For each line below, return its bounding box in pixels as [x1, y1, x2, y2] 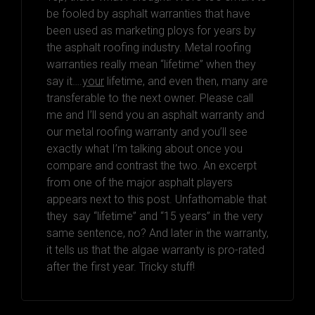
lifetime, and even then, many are [104, 74, 268, 88]
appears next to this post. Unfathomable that [46, 192, 266, 206]
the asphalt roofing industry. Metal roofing [46, 40, 251, 54]
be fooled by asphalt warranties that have [46, 6, 250, 20]
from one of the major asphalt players [46, 175, 233, 189]
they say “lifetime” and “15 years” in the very [46, 209, 263, 223]
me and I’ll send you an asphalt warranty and [46, 108, 264, 122]
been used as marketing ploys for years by [46, 23, 256, 37]
